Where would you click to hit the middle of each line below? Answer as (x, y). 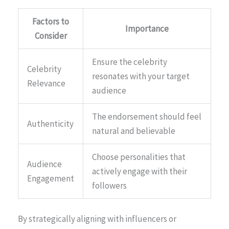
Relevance (46, 83)
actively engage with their (140, 171)
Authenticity (50, 123)
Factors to (51, 21)
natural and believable (134, 131)
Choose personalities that (139, 157)
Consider (51, 36)
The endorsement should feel (147, 116)
